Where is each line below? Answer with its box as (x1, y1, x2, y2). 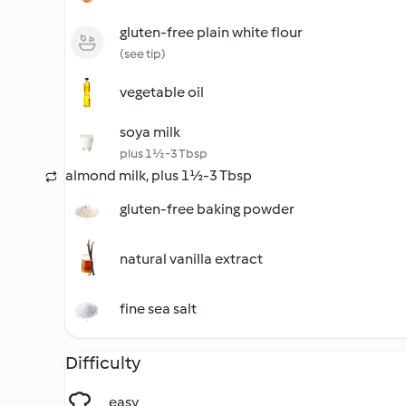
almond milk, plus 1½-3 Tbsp (65, 167, 252, 184)
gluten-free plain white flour (120, 24, 303, 41)
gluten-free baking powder (120, 200, 295, 217)
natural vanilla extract (120, 250, 263, 267)
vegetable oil (120, 83, 204, 101)
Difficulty (65, 352, 140, 373)
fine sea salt (120, 300, 197, 317)
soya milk (120, 123, 180, 140)
